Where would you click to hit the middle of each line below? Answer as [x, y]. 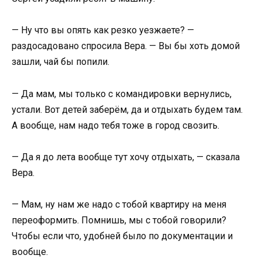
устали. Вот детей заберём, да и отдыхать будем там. [127, 109]
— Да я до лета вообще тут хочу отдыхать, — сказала [126, 157]
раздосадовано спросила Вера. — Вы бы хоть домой [126, 46]
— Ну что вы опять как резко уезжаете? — [103, 30]
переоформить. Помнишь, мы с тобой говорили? [119, 220]
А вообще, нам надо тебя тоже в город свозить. [116, 125]
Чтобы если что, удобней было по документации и [122, 236]
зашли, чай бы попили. [61, 62]
